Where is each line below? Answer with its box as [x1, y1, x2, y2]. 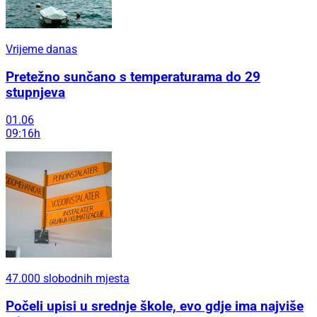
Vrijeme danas [6, 42, 77, 56]
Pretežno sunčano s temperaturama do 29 [6, 69, 260, 85]
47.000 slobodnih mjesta [6, 272, 129, 286]
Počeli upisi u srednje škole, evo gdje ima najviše [6, 299, 304, 315]
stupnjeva [6, 84, 65, 100]
